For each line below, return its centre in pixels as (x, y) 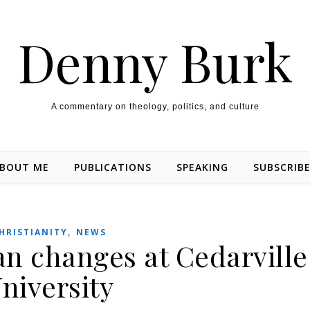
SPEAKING (202, 167)
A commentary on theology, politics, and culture (155, 107)
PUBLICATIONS (113, 167)
